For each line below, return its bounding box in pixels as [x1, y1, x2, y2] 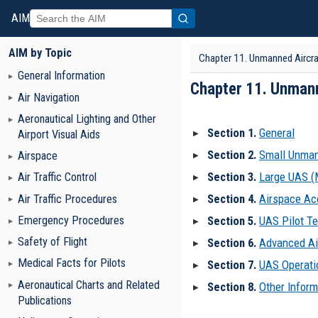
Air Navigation [18, 90, 80, 104]
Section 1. [207, 126, 256, 140]
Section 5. [207, 214, 256, 228]
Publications [18, 293, 72, 307]
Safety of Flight [18, 235, 88, 249]
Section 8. [207, 280, 256, 294]
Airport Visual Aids [18, 127, 101, 141]
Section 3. [207, 170, 256, 184]
